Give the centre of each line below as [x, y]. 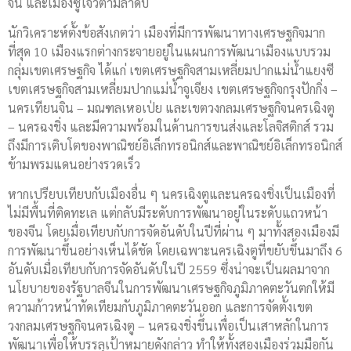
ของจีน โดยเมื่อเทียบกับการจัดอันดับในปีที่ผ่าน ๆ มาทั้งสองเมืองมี [174, 232]
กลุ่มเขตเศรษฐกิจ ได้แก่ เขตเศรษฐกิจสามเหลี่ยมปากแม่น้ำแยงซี [171, 70]
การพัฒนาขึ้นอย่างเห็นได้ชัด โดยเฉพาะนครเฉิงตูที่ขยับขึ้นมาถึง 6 [175, 251]
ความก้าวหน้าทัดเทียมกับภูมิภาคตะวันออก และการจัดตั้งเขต [160, 307]
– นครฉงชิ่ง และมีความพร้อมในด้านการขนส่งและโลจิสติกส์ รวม [171, 126]
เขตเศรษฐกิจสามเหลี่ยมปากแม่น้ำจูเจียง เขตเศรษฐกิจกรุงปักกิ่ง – [173, 89]
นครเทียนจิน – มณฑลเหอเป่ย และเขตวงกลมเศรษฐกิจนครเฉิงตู [171, 107]
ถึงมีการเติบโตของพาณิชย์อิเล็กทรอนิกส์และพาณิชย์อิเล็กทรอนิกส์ [175, 145]
